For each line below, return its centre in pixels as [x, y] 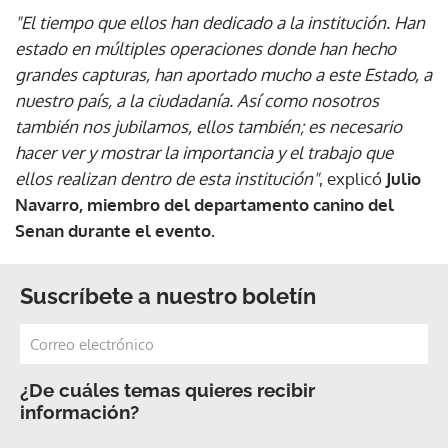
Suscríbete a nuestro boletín [168, 296]
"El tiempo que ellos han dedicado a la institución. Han [220, 22]
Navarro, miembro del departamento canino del [204, 204]
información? [79, 412]
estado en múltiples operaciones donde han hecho [205, 48]
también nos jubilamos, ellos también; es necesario [208, 126]
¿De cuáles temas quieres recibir [167, 390]
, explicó [352, 178]
